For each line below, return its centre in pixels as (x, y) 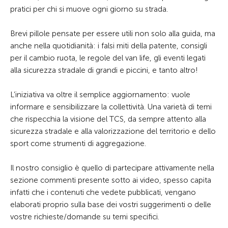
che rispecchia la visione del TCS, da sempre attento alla (108, 119)
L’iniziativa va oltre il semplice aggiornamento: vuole (100, 95)
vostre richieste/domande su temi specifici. (85, 217)
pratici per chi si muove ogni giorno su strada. (89, 9)
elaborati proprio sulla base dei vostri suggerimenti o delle (111, 205)
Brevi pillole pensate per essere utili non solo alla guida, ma (113, 34)
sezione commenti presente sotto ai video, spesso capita (111, 180)
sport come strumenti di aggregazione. (78, 144)
